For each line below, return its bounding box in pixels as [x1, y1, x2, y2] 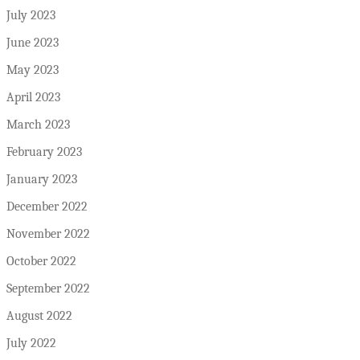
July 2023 [6, 8, 55, 23]
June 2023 [6, 35, 59, 51]
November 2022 [6, 227, 90, 242]
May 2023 [6, 63, 59, 78]
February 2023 [6, 145, 82, 160]
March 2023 [6, 117, 70, 133]
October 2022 [6, 254, 76, 269]
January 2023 [6, 172, 77, 187]
